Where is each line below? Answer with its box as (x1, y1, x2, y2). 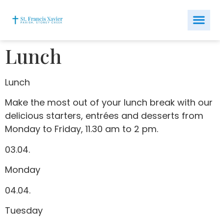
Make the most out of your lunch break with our (5, 96, 213, 109)
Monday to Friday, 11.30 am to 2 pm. (5, 123, 158, 136)
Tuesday (5, 204, 43, 217)
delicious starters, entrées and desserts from (5, 110, 203, 122)
